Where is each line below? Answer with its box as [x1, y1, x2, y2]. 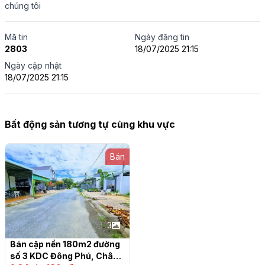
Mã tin [5, 32, 28, 42]
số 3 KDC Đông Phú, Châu [10, 251, 118, 261]
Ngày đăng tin [135, 32, 189, 42]
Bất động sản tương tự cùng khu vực [5, 118, 175, 130]
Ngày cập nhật [5, 60, 62, 70]
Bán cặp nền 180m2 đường [10, 239, 120, 249]
